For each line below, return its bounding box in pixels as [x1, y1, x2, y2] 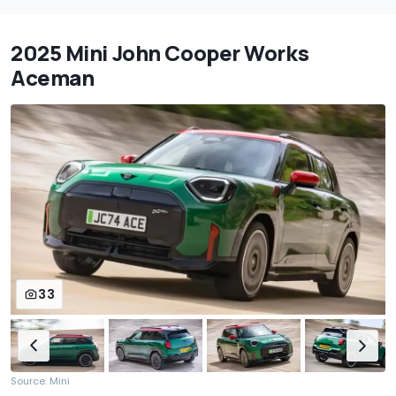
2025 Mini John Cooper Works [11, 37, 309, 67]
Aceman [11, 62, 95, 92]
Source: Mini [11, 373, 70, 388]
